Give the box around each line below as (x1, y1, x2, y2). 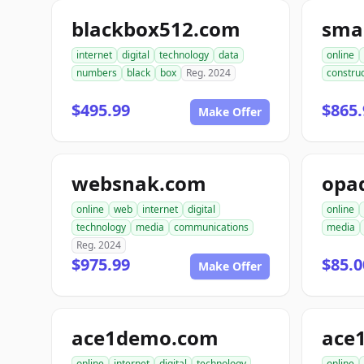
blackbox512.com (71, 15, 240, 42)
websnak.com (71, 170, 206, 197)
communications (174, 220, 249, 234)
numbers (76, 66, 117, 80)
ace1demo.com (71, 324, 219, 351)
